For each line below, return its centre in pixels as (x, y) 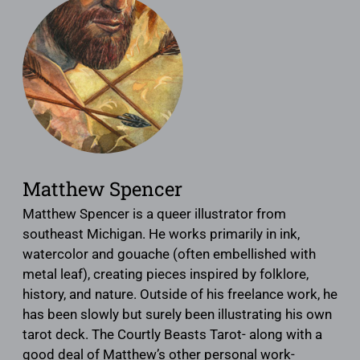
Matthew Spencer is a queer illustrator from (154, 213)
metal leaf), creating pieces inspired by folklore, (166, 274)
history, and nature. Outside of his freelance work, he (180, 294)
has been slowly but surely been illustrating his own (177, 314)
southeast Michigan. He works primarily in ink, (161, 233)
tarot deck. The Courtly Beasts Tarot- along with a (172, 334)
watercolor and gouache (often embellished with (169, 254)
